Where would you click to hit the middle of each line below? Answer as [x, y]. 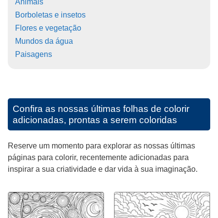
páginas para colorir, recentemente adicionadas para [98, 158]
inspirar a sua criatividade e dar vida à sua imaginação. [103, 169]
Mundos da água [44, 41]
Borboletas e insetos [50, 15]
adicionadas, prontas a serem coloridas [95, 120]
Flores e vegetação [48, 28]
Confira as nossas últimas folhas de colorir [101, 109]
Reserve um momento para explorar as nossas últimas [101, 146]
